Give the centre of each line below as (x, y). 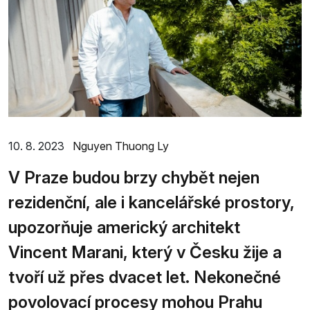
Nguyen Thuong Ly (121, 146)
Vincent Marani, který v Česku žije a (145, 252)
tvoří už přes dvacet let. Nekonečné (145, 277)
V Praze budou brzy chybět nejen (134, 177)
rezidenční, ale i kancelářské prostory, (152, 202)
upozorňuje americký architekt (124, 227)
